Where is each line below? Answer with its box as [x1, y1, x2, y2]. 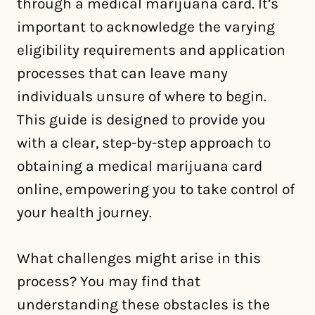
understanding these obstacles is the [17, 295, 270, 313]
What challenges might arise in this [17, 249, 261, 266]
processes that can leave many [17, 64, 228, 82]
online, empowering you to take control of [17, 180, 295, 198]
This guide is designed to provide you [17, 110, 266, 128]
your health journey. [17, 203, 152, 221]
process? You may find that [17, 272, 200, 290]
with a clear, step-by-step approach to [17, 134, 271, 151]
